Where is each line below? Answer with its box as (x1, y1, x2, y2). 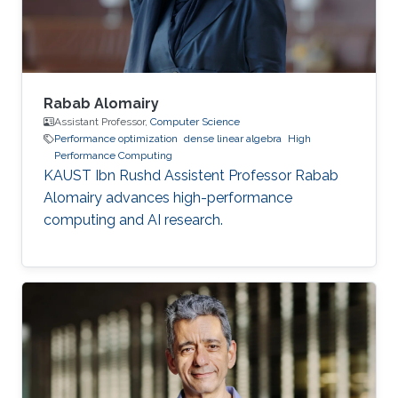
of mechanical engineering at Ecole (44, 3, 274, 20)
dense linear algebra (184, 132, 282, 146)
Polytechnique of (44, 25, 155, 43)
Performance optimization (54, 132, 178, 146)
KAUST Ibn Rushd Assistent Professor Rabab (44, 167, 338, 185)
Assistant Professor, (54, 115, 150, 129)
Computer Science (150, 115, 240, 129)
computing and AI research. (44, 211, 223, 229)
